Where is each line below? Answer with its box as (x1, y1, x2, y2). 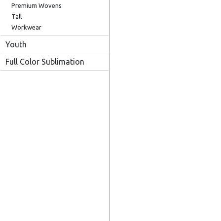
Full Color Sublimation (5, 57, 84, 66)
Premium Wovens (11, 2, 62, 9)
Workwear (11, 24, 41, 31)
